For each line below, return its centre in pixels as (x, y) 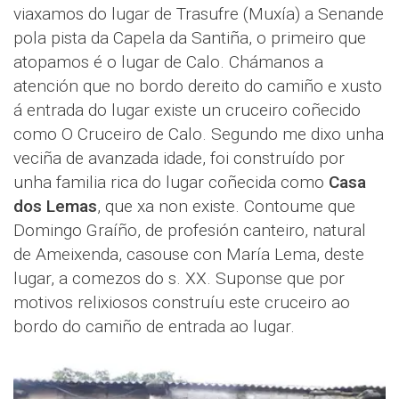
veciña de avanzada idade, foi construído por (179, 159)
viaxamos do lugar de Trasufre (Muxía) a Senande (199, 14)
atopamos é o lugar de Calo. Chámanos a (168, 62)
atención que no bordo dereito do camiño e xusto (198, 86)
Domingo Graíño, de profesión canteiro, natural (190, 231)
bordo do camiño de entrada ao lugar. (154, 327)
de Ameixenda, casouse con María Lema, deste (189, 255)
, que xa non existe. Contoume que (226, 207)
